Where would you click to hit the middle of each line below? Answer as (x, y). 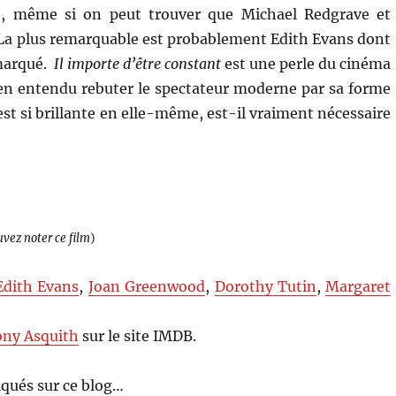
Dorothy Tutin (265, 286)
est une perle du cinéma (306, 63)
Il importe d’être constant (137, 63)
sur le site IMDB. (138, 335)
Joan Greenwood (147, 286)
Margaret (358, 286)
